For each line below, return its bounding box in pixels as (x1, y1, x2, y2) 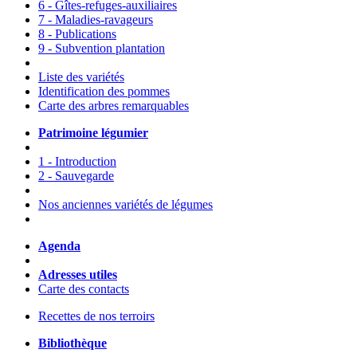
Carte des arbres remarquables (38, 99, 189, 113)
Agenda (38, 239, 80, 253)
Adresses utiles (38, 268, 117, 282)
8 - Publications (38, 27, 116, 41)
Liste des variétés (38, 70, 124, 84)
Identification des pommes (38, 84, 170, 99)
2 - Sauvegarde (38, 169, 114, 183)
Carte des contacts (38, 282, 129, 296)
